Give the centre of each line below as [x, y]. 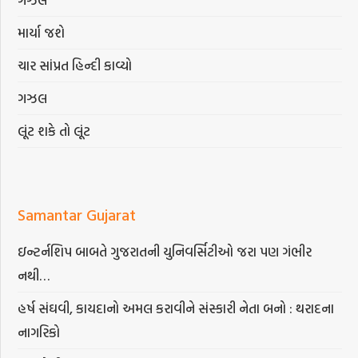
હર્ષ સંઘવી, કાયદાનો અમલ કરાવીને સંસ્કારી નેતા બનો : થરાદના [176, 308]
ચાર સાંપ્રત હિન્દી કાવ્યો [75, 66]
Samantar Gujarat [77, 215]
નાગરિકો [39, 332]
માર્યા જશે [42, 33]
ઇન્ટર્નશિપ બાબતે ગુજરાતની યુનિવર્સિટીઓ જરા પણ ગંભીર [165, 252]
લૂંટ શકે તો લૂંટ [54, 131]
